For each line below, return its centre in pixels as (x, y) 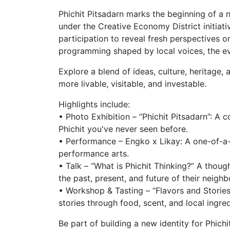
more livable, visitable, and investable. (132, 84)
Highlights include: (94, 104)
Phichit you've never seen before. (123, 129)
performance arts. (94, 154)
